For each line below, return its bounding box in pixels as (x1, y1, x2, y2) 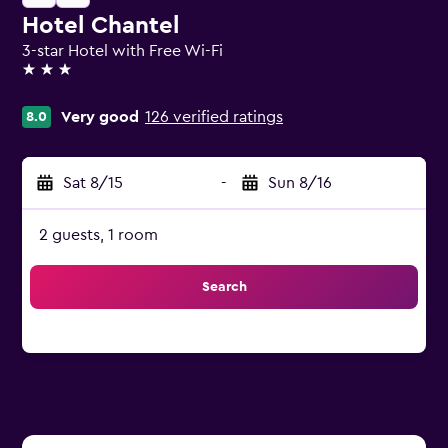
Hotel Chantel (22, 14, 179, 38)
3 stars (21, 70, 68, 86)
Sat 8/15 (63, 175, 123, 191)
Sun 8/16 (268, 175, 332, 191)
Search (201, 280, 247, 294)
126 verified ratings (145, 109, 283, 125)
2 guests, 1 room (39, 227, 158, 243)
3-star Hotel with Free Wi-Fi (22, 43, 223, 59)
